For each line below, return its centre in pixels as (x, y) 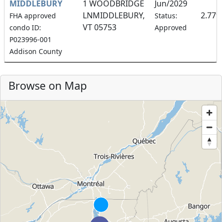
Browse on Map (48, 86)
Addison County (36, 52)
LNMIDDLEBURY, (114, 16)
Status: (166, 16)
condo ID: (25, 28)
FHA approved (33, 16)
